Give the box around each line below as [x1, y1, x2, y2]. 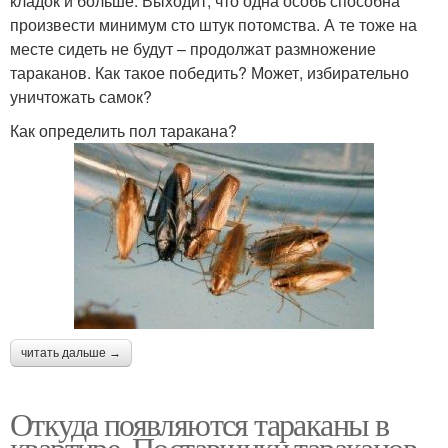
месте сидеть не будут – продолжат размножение [10, 36, 376, 60]
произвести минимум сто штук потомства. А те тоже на [10, 12, 417, 36]
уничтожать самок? [10, 84, 152, 108]
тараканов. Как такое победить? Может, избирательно [10, 60, 409, 84]
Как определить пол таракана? [10, 118, 237, 142]
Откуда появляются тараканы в [10, 401, 389, 445]
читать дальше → [21, 345, 121, 360]
